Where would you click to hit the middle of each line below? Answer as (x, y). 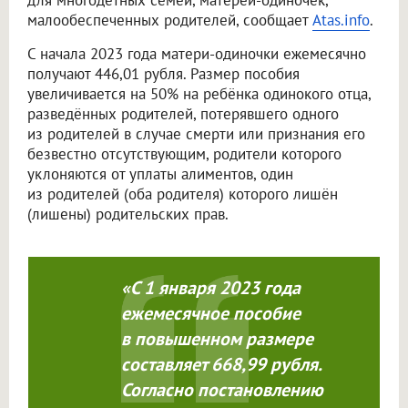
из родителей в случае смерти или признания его (196, 134)
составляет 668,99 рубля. (221, 365)
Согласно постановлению (222, 390)
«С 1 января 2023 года (210, 288)
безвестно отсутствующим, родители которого (184, 154)
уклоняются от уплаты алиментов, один (160, 174)
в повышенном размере (217, 339)
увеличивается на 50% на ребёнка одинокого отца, (199, 94)
